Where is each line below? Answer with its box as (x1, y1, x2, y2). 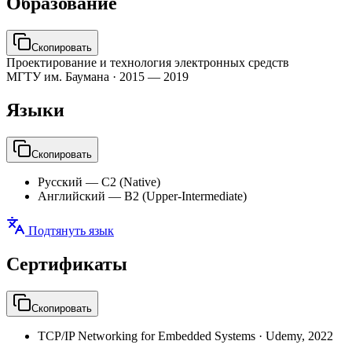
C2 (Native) (101, 174, 160, 189)
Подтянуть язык (25, 223, 114, 237)
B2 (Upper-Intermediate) (124, 189, 247, 203)
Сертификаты (6, 253, 127, 274)
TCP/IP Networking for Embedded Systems (38, 328, 255, 343)
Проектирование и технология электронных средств (6, 55, 289, 69)
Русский (38, 174, 82, 189)
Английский (38, 189, 105, 203)
